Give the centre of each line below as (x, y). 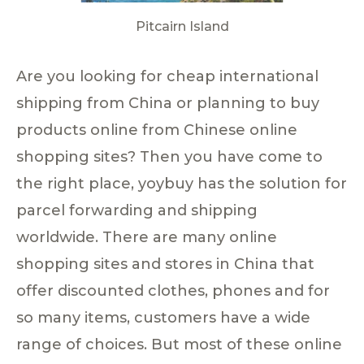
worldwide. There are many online (147, 237)
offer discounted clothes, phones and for (173, 290)
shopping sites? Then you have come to (169, 156)
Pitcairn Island (182, 26)
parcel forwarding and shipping (137, 210)
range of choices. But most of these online (179, 344)
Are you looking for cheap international (167, 76)
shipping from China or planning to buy (168, 103)
